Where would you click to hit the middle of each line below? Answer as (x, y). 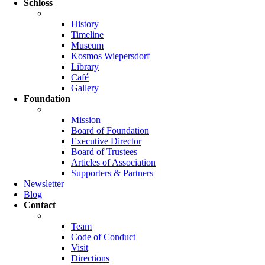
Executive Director (106, 141)
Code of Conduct (103, 237)
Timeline (87, 35)
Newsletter (44, 184)
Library (85, 67)
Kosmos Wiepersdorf (110, 56)
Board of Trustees (104, 152)
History (85, 24)
